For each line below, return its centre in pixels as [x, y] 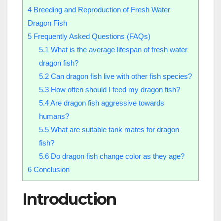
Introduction [69, 199]
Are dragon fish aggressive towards [106, 103]
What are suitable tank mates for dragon [114, 129]
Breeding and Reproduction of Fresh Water [101, 9]
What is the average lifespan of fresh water [118, 49]
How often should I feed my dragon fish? [114, 89]
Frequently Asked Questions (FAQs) [91, 36]
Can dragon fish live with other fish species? [120, 76]
